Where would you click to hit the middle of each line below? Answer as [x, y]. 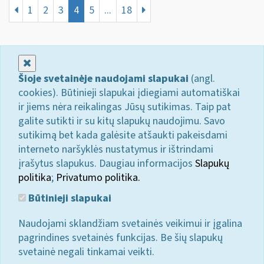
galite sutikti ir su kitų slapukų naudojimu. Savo [122, 121]
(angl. [202, 78]
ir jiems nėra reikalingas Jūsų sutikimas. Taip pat [125, 107]
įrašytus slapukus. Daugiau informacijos [107, 163]
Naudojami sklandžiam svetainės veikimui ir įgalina [130, 224]
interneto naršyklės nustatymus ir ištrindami [116, 149]
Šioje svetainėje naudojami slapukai [103, 78]
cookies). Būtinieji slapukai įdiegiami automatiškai [129, 93]
